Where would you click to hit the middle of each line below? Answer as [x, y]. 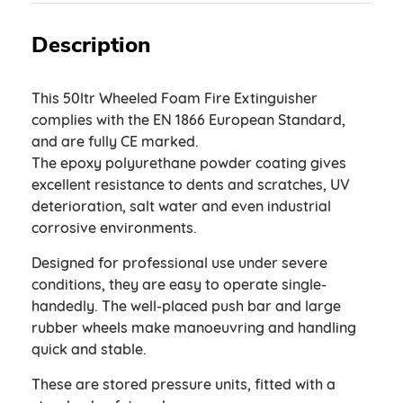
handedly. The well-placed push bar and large [186, 306]
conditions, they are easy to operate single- [179, 284]
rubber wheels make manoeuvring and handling [194, 327]
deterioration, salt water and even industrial [181, 206]
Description [91, 45]
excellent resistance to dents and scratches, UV [191, 184]
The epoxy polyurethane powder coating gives [189, 163]
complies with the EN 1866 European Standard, [188, 120]
